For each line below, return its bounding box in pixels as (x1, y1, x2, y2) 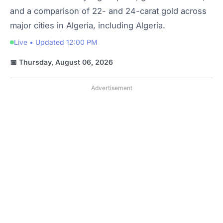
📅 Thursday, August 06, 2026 (10, 58, 113, 66)
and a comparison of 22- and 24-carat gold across (10, 6, 207, 16)
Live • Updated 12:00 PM (14, 38, 98, 46)
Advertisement (91, 84, 132, 92)
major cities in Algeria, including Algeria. (10, 20, 165, 30)
